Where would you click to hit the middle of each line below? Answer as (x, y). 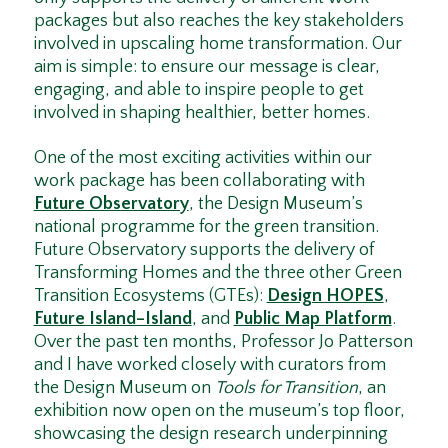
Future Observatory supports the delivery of (203, 250)
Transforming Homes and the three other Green (217, 273)
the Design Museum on (124, 388)
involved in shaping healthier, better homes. (201, 113)
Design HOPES (325, 296)
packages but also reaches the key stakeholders (218, 21)
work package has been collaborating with (199, 181)
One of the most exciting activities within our (202, 158)
